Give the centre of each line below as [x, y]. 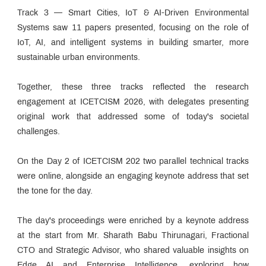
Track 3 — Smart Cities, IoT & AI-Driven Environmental [133, 13]
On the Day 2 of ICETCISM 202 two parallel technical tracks [133, 161]
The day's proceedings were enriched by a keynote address [133, 221]
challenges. [39, 132]
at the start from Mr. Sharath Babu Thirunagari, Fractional [133, 236]
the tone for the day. [55, 191]
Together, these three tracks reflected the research [133, 87]
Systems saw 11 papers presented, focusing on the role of [133, 28]
